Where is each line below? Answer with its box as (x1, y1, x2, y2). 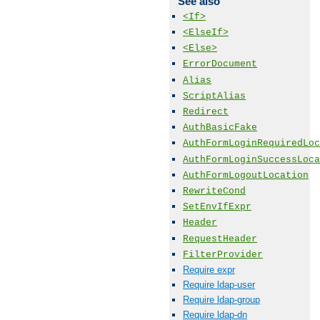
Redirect (183, 106, 229, 117)
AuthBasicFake (183, 122, 257, 134)
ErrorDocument (183, 59, 257, 70)
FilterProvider (183, 249, 263, 260)
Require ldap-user (183, 279, 255, 291)
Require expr (183, 264, 235, 275)
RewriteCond (183, 185, 246, 196)
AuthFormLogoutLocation (183, 169, 309, 181)
